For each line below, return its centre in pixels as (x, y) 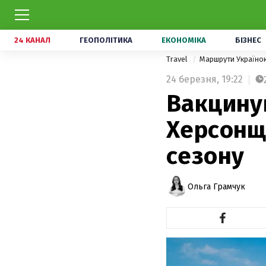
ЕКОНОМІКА (184, 40)
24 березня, (193, 79)
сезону (205, 156)
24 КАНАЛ (32, 40)
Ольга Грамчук (216, 186)
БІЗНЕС (248, 40)
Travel (178, 59)
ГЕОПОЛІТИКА (106, 40)
